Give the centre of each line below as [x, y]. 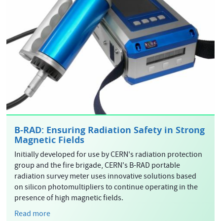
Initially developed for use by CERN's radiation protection [109, 155]
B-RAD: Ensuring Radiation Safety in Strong [110, 130]
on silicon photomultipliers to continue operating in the [106, 188]
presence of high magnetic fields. [69, 199]
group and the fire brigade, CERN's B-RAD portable [97, 166]
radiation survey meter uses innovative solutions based [106, 177]
